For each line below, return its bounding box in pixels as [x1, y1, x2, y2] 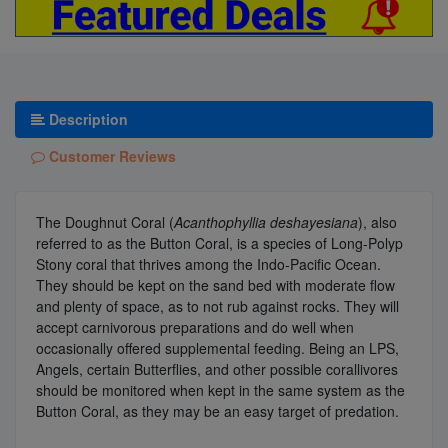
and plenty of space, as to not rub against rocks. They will [36, 295, 399, 316]
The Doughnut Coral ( [36, 211, 174, 232]
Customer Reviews [45, 145, 176, 166]
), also [358, 211, 397, 232]
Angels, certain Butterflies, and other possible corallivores [36, 358, 398, 379]
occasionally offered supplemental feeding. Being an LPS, [36, 337, 399, 358]
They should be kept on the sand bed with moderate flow [36, 274, 395, 295]
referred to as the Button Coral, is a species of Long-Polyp [36, 232, 403, 253]
